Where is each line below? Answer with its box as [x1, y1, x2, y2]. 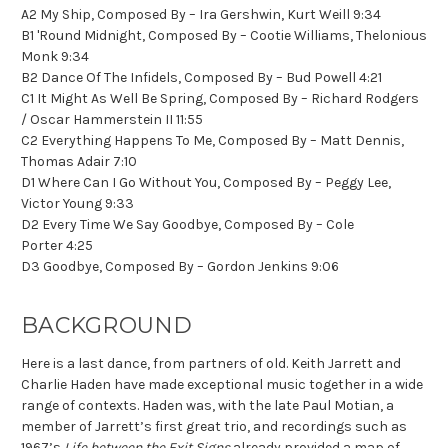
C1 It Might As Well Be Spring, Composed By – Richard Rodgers [21, 89, 419, 107]
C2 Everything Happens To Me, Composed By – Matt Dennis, [21, 131, 404, 149]
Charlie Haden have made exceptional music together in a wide [21, 375, 423, 393]
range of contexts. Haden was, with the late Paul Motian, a [21, 396, 394, 414]
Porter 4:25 [21, 236, 93, 254]
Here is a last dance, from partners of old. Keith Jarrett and [21, 354, 401, 372]
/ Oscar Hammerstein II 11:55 [21, 110, 203, 128]
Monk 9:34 [21, 47, 89, 65]
